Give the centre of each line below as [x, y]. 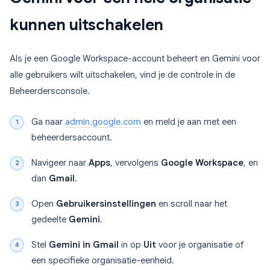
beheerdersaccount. [72, 138]
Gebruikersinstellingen [106, 204]
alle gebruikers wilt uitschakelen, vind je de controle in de [122, 75]
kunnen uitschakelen [87, 25]
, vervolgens [136, 163]
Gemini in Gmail [84, 245]
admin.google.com [103, 122]
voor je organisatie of [200, 245]
